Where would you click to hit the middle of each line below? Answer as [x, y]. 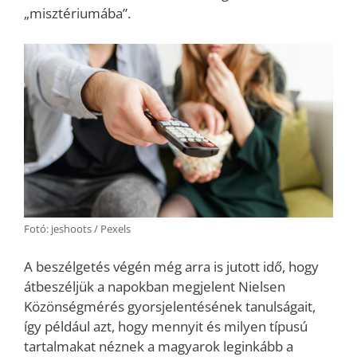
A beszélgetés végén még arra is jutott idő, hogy [171, 267]
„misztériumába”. [77, 13]
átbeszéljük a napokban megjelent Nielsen [155, 287]
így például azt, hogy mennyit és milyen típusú [166, 327]
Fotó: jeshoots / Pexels [77, 228]
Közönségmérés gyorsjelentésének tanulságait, [170, 307]
